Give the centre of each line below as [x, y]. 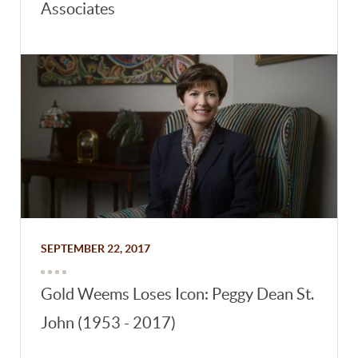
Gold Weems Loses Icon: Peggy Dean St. [178, 294]
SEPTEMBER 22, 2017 [96, 248]
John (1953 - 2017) [109, 322]
